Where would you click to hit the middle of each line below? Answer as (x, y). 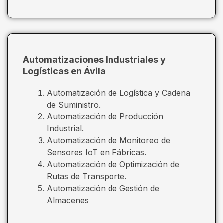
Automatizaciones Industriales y (94, 59)
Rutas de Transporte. (87, 176)
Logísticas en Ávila (64, 71)
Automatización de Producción (105, 116)
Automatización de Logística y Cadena (118, 92)
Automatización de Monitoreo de (109, 140)
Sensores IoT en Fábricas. (97, 152)
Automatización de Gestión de (103, 188)
